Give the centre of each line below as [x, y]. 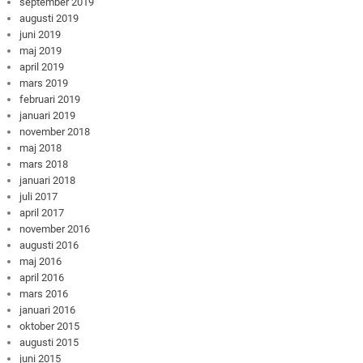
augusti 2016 [49, 245]
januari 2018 [48, 180]
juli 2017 [39, 196]
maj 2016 [41, 261]
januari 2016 [48, 310]
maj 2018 [41, 147]
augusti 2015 [49, 342]
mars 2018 [44, 164]
